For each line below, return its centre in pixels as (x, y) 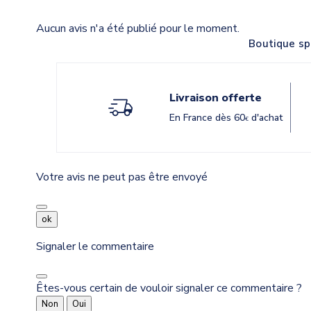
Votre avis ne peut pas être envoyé (122, 177)
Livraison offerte (215, 98)
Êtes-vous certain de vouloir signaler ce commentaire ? (169, 288)
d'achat (265, 117)
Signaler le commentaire (95, 247)
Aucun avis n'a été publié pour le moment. (138, 29)
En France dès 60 (207, 117)
